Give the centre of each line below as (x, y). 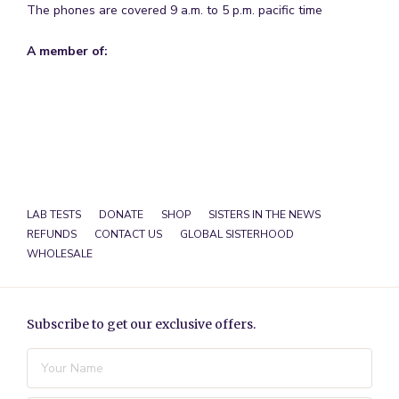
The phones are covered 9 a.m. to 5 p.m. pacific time (175, 11)
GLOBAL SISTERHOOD (237, 235)
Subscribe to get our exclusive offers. (141, 325)
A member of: (67, 52)
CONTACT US (128, 235)
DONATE (121, 215)
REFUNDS (52, 235)
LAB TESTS (54, 215)
